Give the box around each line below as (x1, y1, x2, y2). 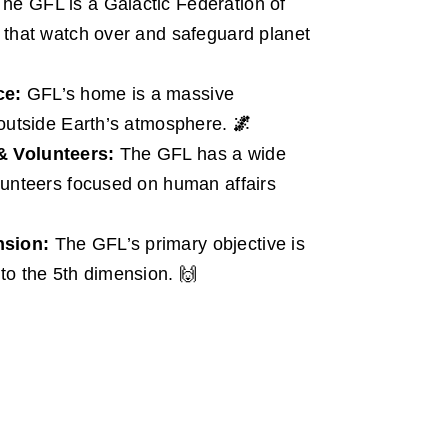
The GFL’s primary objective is (49, 233, 305, 254)
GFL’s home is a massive (21, 83, 235, 104)
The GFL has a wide (114, 143, 286, 164)
